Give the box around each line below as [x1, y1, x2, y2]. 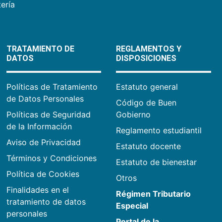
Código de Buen [116, 98, 177, 108]
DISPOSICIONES [116, 54, 177, 63]
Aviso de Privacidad [6, 137, 81, 148]
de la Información [6, 121, 72, 132]
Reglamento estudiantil [116, 125, 202, 136]
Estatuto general [116, 82, 178, 92]
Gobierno [116, 110, 151, 120]
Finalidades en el [6, 185, 69, 195]
